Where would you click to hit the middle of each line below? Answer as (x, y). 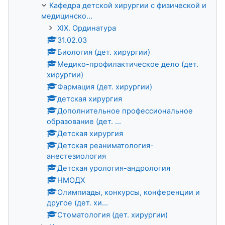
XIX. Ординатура (87, 28)
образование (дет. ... (84, 121)
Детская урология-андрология (114, 168)
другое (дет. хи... (77, 203)
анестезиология (76, 156)
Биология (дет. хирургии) (104, 52)
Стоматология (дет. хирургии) (113, 215)
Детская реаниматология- (105, 145)
